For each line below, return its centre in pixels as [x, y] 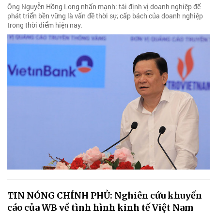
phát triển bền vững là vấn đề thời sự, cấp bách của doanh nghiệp [105, 15]
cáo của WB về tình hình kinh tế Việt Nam [101, 207]
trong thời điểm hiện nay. [45, 25]
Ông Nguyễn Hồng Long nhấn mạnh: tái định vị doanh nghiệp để [104, 6]
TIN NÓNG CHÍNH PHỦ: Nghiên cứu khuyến [105, 195]
